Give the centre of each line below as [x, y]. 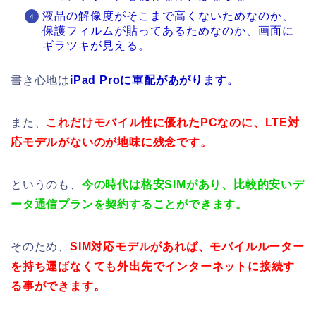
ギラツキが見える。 [96, 45]
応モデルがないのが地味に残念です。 [111, 142]
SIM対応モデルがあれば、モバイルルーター [187, 246]
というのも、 [46, 184]
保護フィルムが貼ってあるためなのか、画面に [168, 30]
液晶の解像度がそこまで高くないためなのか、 [168, 16]
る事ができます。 [58, 286]
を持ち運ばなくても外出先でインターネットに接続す [153, 266]
